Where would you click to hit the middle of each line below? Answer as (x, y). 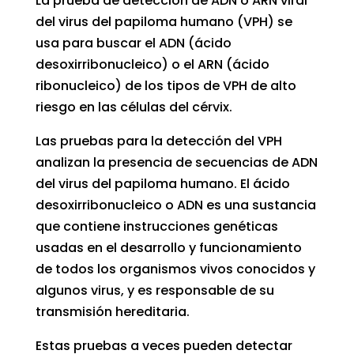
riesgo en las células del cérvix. (134, 107)
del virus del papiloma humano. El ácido (162, 184)
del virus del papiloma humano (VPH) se (164, 22)
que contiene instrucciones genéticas (156, 227)
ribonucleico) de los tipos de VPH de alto (166, 86)
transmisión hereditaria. (112, 312)
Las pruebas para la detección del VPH (158, 141)
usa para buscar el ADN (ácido (133, 43)
